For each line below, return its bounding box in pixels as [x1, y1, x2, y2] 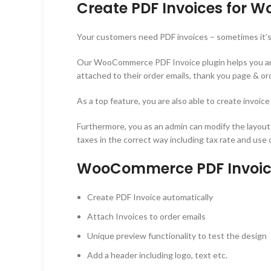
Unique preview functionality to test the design [87, 230, 267, 241]
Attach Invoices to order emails [87, 211, 206, 221]
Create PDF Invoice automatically [87, 191, 213, 202]
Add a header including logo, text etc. [87, 249, 227, 260]
